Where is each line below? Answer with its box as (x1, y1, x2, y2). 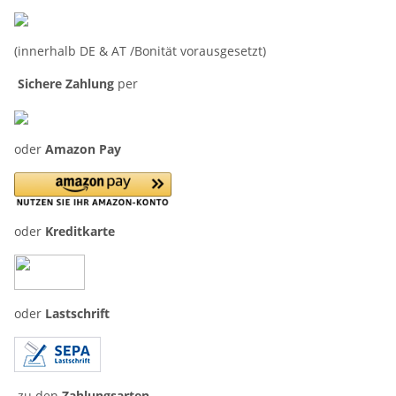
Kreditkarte (45, 223, 115, 240)
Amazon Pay (45, 141, 121, 157)
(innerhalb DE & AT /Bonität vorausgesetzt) (14, 42, 266, 59)
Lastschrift (45, 305, 110, 322)
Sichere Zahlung (14, 75, 118, 92)
